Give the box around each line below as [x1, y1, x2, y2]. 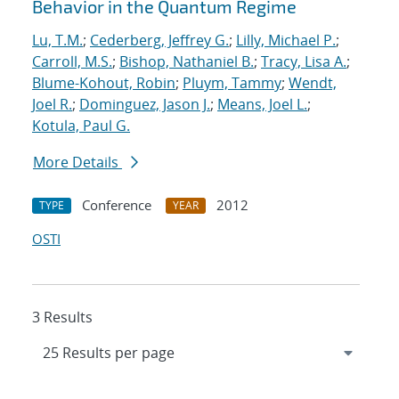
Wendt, [289, 73, 337, 94]
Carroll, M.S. [32, 52, 112, 72]
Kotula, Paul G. [32, 116, 130, 136]
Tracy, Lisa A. [261, 52, 346, 72]
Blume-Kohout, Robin [32, 73, 175, 94]
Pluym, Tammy [183, 73, 281, 94]
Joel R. [32, 94, 72, 115]
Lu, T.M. [32, 30, 83, 51]
